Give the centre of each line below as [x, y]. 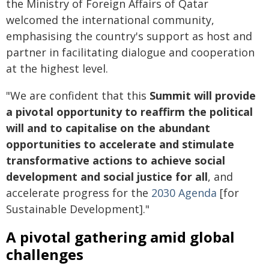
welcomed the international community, [110, 20]
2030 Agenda [184, 193]
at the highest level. [57, 68]
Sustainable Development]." [78, 209]
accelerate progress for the [79, 193]
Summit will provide [203, 95]
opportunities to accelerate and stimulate [120, 144]
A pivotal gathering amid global [120, 237]
